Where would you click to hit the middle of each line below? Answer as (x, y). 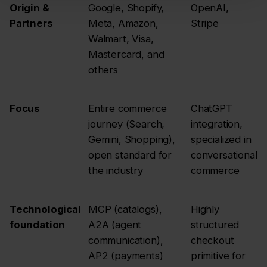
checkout (212, 240)
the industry (116, 170)
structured (215, 224)
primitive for (218, 255)
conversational (224, 155)
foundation (38, 224)
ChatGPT (212, 108)
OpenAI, (210, 7)
